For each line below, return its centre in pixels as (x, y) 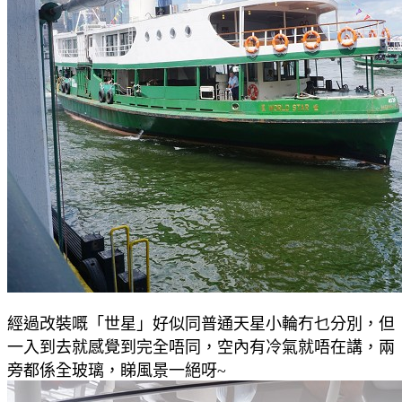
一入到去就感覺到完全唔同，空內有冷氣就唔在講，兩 (201, 347)
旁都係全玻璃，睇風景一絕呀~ (117, 370)
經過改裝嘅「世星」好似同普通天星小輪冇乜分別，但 (201, 323)
